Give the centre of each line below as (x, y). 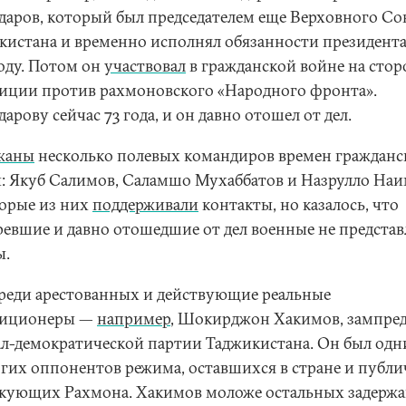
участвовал (145, 66)
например (134, 319)
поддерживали (145, 204)
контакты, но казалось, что (299, 204)
